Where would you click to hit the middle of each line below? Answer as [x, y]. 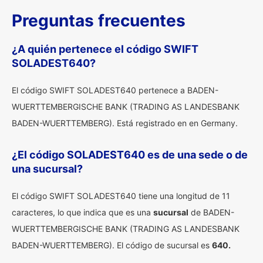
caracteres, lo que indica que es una [82, 212]
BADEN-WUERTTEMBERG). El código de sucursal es [112, 245]
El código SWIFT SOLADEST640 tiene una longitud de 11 [121, 196]
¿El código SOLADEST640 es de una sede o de [130, 155]
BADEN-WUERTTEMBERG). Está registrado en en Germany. [125, 123]
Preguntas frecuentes [99, 21]
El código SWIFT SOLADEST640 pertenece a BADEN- [115, 90]
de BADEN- [211, 212]
